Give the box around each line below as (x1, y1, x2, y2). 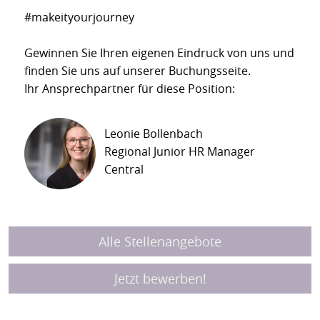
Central (104, 161, 144, 177)
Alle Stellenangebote (99, 232, 221, 250)
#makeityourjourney (24, 9, 134, 26)
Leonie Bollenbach (104, 125, 203, 141)
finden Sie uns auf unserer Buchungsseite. (24, 63, 254, 79)
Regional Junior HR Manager (104, 143, 255, 159)
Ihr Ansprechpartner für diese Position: (24, 81, 235, 97)
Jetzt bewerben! (114, 269, 206, 287)
